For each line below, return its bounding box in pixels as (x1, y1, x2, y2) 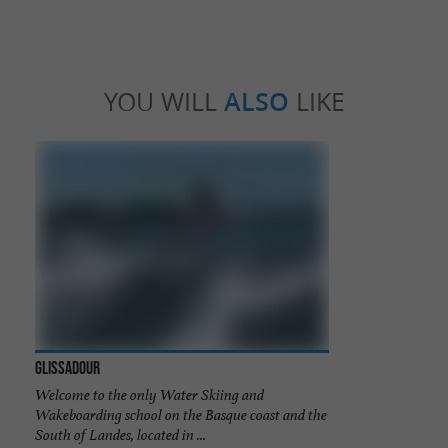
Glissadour (34, 358, 100, 379)
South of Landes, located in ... (34, 424, 206, 444)
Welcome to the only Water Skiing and (34, 384, 264, 404)
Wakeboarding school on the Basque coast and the (34, 404, 327, 424)
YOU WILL (103, 85, 224, 119)
